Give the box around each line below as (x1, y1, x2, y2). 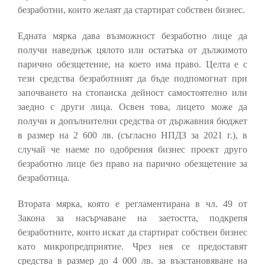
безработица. (18, 173, 70, 183)
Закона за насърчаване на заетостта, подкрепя (18, 213, 247, 224)
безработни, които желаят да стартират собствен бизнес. (18, 5, 245, 15)
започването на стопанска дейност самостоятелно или (18, 88, 247, 98)
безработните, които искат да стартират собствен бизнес (18, 227, 247, 238)
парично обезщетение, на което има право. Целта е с (18, 59, 247, 70)
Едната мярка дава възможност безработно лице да (18, 31, 247, 41)
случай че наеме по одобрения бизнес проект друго (18, 144, 247, 155)
